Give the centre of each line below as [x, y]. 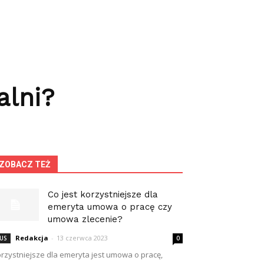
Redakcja [32, 238]
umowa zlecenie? [85, 219]
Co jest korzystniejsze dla [103, 194]
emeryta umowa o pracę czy [110, 207]
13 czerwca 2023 [82, 238]
